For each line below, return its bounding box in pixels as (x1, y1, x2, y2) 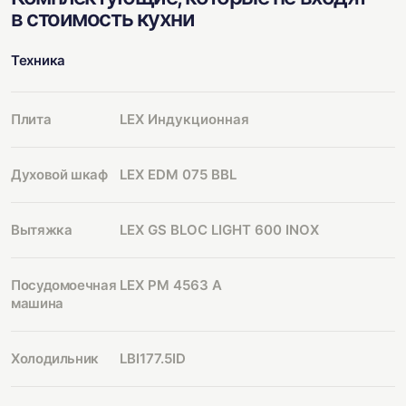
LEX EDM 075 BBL (120, 166, 237, 183)
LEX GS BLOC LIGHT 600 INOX (120, 221, 319, 238)
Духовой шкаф (11, 166, 108, 183)
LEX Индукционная (120, 111, 249, 128)
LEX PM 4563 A (120, 276, 222, 294)
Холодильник (11, 350, 100, 367)
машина (11, 295, 63, 312)
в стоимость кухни (11, 5, 195, 32)
